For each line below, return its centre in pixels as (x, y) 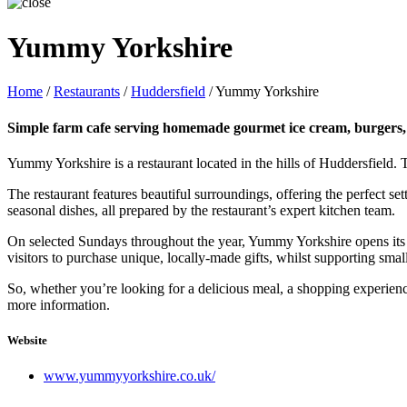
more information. (59, 304)
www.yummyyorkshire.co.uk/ (129, 376)
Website (27, 341)
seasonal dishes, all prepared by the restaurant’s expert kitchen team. (201, 210)
